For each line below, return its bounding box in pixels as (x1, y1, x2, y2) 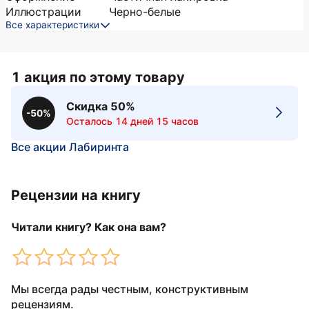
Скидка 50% (66, 99, 135, 113)
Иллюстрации (6, 5, 81, 19)
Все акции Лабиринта (11, 140, 129, 154)
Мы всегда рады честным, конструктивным (11, 282, 248, 296)
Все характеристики (6, 19, 99, 30)
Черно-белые (109, 5, 181, 19)
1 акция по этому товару (11, 69, 185, 86)
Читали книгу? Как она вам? (11, 220, 166, 234)
